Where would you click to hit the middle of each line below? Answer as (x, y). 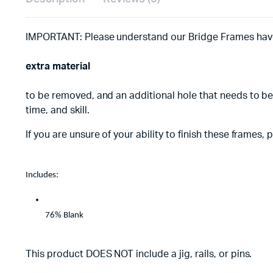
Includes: (42, 175)
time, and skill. (58, 110)
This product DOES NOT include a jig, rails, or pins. (139, 254)
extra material (58, 66)
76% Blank (64, 215)
